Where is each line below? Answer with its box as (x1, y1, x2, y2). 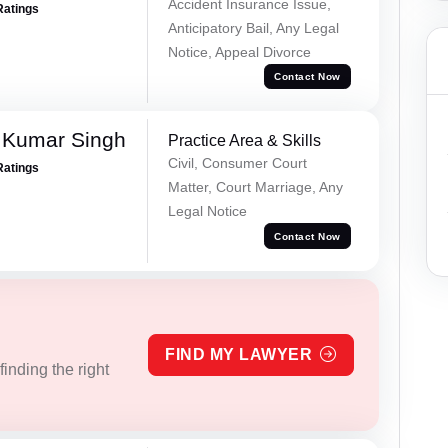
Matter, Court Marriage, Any (167, 179, 343, 196)
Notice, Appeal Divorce (167, 43, 311, 60)
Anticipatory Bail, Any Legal (167, 19, 339, 36)
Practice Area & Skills (167, 132, 321, 150)
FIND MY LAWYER (165, 346, 313, 364)
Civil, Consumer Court (167, 155, 307, 172)
